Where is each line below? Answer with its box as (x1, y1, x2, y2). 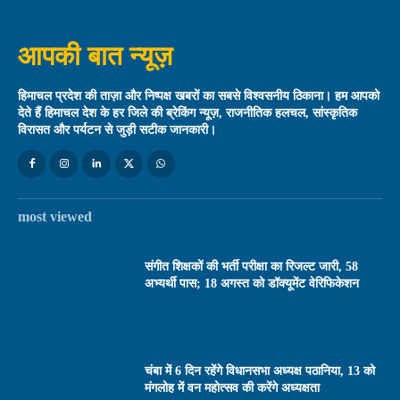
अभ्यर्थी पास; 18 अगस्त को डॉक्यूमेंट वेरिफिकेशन (145, 276, 360, 290)
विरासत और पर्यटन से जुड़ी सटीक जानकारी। (18, 123, 216, 137)
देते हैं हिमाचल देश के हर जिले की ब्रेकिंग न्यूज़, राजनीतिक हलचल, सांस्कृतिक (18, 106, 357, 121)
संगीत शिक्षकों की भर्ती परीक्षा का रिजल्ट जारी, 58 (145, 259, 359, 273)
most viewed (18, 208, 92, 224)
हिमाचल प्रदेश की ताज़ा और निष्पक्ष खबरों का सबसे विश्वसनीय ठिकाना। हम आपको (18, 89, 379, 104)
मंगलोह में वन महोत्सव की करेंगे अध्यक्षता (145, 381, 321, 396)
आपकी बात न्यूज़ (18, 37, 172, 74)
